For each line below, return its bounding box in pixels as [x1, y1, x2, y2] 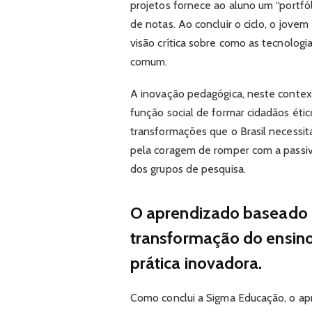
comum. [130, 54, 171, 68]
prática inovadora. [130, 253, 266, 274]
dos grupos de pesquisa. [130, 162, 246, 175]
